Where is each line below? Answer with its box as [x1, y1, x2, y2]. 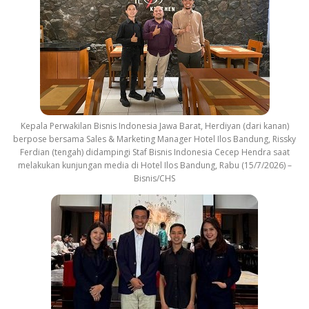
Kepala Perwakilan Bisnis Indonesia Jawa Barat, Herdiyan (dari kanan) [20, 120, 289, 132]
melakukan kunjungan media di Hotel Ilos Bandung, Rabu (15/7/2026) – [17, 159, 292, 172]
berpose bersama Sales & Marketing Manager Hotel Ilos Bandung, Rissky [13, 133, 296, 146]
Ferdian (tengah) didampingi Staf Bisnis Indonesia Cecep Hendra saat [19, 146, 290, 159]
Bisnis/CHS [134, 172, 175, 185]
